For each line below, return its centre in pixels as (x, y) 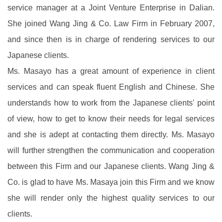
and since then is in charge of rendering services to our (111, 39)
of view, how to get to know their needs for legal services (111, 119)
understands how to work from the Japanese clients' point (111, 103)
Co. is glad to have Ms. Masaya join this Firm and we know (111, 182)
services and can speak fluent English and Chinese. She (111, 87)
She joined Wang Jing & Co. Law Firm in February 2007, (111, 24)
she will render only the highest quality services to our (111, 198)
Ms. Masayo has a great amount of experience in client (111, 71)
